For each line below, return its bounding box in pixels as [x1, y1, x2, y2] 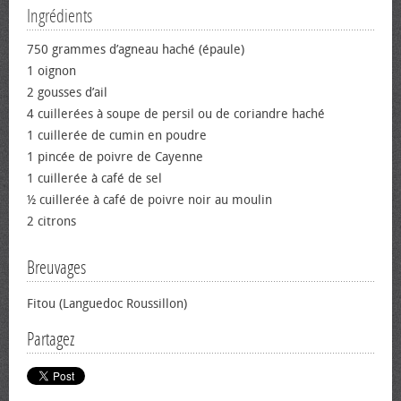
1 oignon [27, 64, 76, 79]
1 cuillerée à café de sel [27, 171, 162, 186]
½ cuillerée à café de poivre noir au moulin [27, 192, 272, 208]
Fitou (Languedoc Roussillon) [27, 296, 187, 311]
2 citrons [27, 214, 76, 229]
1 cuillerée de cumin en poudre [27, 128, 207, 143]
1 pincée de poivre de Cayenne [27, 149, 203, 165]
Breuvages [27, 257, 86, 278]
